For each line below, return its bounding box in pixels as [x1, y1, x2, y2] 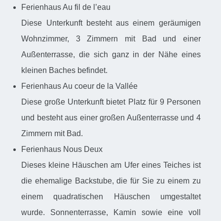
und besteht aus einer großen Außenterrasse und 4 [21, 113, 201, 122]
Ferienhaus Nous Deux [21, 145, 105, 154]
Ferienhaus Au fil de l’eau [21, 3, 113, 12]
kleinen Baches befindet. [21, 66, 108, 75]
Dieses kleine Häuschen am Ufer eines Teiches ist [21, 161, 201, 170]
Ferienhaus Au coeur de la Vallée [21, 82, 138, 91]
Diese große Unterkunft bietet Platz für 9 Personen [21, 98, 201, 107]
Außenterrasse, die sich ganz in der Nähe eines [21, 50, 201, 59]
